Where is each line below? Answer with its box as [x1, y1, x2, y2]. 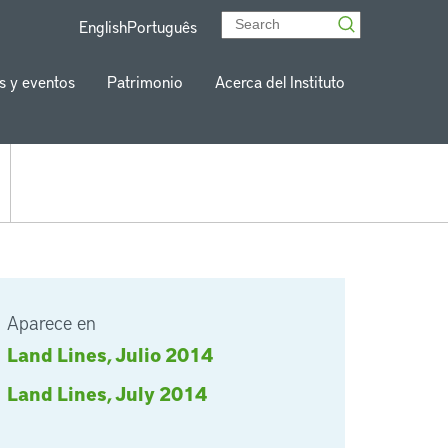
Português [127, 15, 197, 37]
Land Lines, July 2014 [7, 380, 207, 406]
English [79, 15, 127, 37]
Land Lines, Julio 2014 [7, 341, 213, 367]
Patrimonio [107, 70, 183, 92]
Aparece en [7, 310, 96, 335]
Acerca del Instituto [215, 70, 345, 92]
